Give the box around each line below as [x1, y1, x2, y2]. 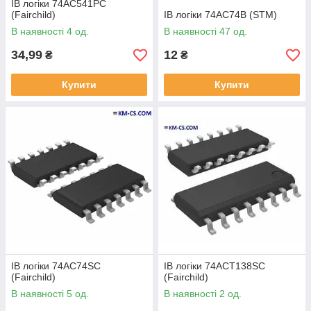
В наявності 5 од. [11, 288, 89, 299]
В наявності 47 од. [164, 26, 247, 37]
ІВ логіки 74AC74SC [11, 260, 101, 271]
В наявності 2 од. [164, 288, 242, 299]
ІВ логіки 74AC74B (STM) [164, 9, 277, 20]
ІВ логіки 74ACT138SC [164, 260, 265, 271]
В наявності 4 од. [11, 26, 89, 37]
